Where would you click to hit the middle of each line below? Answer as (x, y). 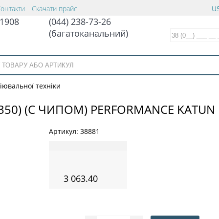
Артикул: (65, 131)
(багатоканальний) (88, 33)
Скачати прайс (55, 9)
